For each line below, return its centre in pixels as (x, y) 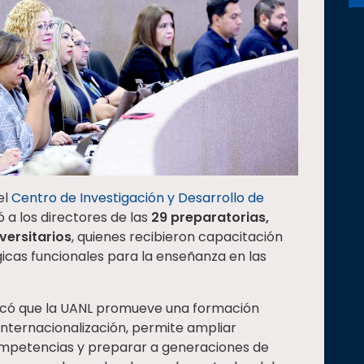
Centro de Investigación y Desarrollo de (138, 197)
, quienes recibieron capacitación (177, 236)
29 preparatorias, (210, 217)
